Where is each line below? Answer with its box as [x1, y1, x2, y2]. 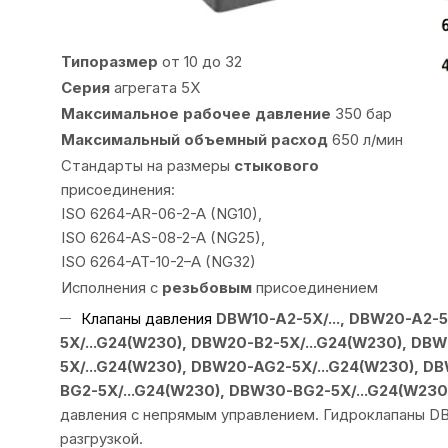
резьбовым [161, 279, 252, 297]
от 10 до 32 [157, 53, 242, 71]
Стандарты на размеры [60, 157, 234, 175]
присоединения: [60, 181, 175, 199]
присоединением [251, 279, 378, 297]
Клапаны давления [80, 310, 212, 328]
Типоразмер [60, 53, 158, 71]
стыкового [233, 157, 319, 175]
